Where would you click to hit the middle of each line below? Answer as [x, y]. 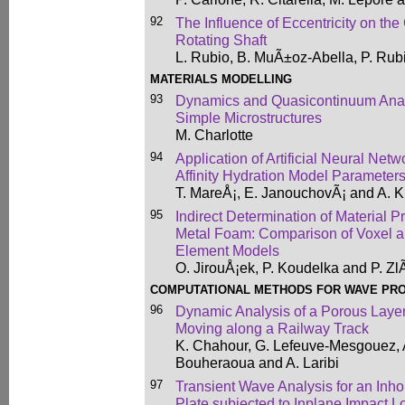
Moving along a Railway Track [272, 328]
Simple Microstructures [249, 118]
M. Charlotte [214, 135]
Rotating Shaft [221, 40]
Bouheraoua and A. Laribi [257, 363]
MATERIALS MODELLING [221, 79]
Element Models [227, 250]
